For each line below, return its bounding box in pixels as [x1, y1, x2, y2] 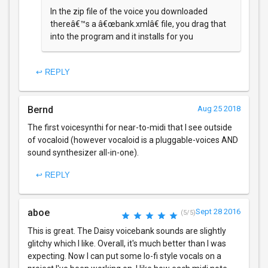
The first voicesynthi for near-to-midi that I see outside [28, 122, 232, 132]
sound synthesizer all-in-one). [28, 147, 139, 157]
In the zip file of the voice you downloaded [50, 6, 208, 16]
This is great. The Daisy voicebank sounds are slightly [28, 226, 226, 236]
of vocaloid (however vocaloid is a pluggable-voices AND [28, 135, 238, 145]
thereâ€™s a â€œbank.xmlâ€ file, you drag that [50, 19, 226, 29]
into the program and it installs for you [50, 31, 193, 41]
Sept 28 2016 [196, 206, 240, 216]
